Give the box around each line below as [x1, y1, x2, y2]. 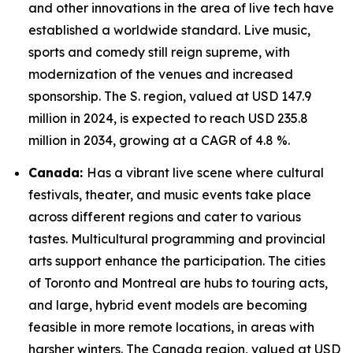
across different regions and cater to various [28, 208, 301, 225]
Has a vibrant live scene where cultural [87, 164, 324, 180]
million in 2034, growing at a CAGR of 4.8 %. [28, 132, 290, 148]
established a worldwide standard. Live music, [28, 21, 310, 38]
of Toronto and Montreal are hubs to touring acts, [28, 274, 328, 291]
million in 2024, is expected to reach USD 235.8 [28, 110, 308, 126]
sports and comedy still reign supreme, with [28, 43, 290, 60]
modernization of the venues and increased [28, 65, 293, 82]
